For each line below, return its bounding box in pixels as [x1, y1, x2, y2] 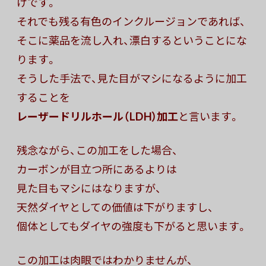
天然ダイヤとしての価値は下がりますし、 [17, 199, 214, 216]
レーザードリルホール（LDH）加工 [17, 108, 178, 125]
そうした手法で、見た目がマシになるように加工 [17, 70, 247, 87]
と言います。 [178, 108, 240, 125]
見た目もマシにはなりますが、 [17, 180, 161, 197]
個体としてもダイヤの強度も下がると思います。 [17, 218, 248, 235]
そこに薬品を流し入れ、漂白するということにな [17, 32, 247, 49]
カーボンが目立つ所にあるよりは [17, 161, 177, 178]
